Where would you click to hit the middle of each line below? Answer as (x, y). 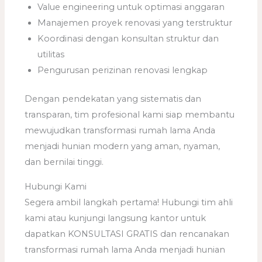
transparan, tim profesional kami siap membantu (130, 115)
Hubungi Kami (56, 186)
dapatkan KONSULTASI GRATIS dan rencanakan (127, 234)
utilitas (51, 55)
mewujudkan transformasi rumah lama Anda (120, 131)
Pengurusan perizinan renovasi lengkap (123, 70)
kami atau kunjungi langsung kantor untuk (116, 218)
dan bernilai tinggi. (64, 162)
